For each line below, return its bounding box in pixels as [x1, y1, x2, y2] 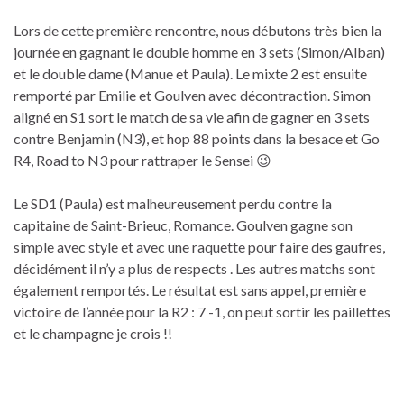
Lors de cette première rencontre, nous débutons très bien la [14, 21, 381, 39]
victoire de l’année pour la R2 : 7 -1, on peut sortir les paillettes [14, 302, 390, 320]
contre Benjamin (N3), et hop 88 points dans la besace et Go [14, 129, 380, 147]
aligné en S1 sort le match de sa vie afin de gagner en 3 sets [14, 107, 370, 125]
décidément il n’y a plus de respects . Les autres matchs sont [14, 259, 375, 277]
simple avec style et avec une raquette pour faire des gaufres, [14, 237, 385, 255]
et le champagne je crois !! [14, 324, 172, 342]
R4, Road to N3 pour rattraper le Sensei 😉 [14, 151, 271, 169]
